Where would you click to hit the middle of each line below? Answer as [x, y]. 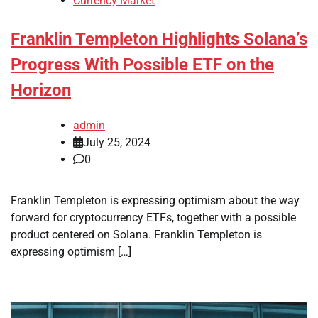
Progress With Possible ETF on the [142, 65]
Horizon [41, 91]
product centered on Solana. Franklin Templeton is [136, 234]
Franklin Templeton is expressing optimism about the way [155, 200]
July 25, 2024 [117, 142]
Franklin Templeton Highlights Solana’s [159, 39]
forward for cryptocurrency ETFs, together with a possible [153, 217]
